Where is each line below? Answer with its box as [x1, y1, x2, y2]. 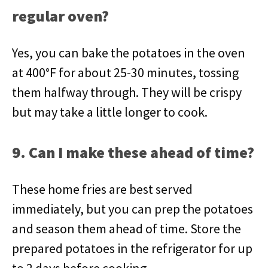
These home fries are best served [12, 181, 193, 197]
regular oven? [12, 6, 109, 26]
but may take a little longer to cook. [12, 103, 208, 120]
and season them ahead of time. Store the [12, 220, 241, 237]
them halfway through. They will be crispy [12, 84, 242, 100]
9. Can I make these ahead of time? [12, 142, 254, 162]
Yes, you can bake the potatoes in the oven [12, 44, 245, 61]
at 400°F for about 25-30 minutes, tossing [12, 64, 239, 81]
